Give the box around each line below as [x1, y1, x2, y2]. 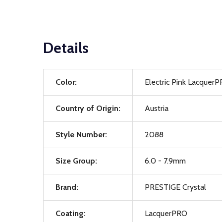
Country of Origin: [55, 104, 120, 113]
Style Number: [55, 130, 107, 139]
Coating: [55, 209, 86, 218]
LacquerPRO [145, 209, 187, 218]
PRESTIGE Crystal [145, 182, 206, 192]
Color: [55, 77, 77, 87]
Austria [145, 104, 168, 113]
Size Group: [55, 156, 97, 166]
